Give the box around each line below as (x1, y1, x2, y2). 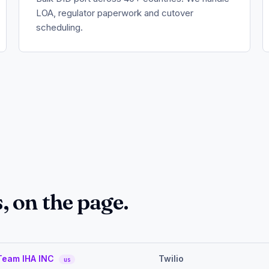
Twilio (159, 253, 184, 264)
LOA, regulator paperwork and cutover (35, 7, 193, 19)
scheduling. (35, 21, 83, 33)
